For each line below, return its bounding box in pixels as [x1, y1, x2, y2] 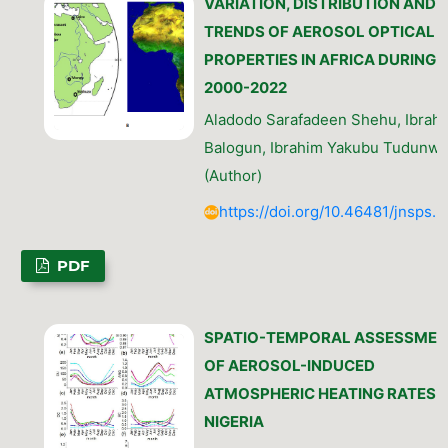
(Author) [203, 166, 262, 186]
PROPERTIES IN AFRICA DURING [203, 50, 436, 70]
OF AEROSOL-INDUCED [203, 356, 375, 376]
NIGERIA [203, 412, 264, 432]
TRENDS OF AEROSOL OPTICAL [203, 22, 435, 42]
